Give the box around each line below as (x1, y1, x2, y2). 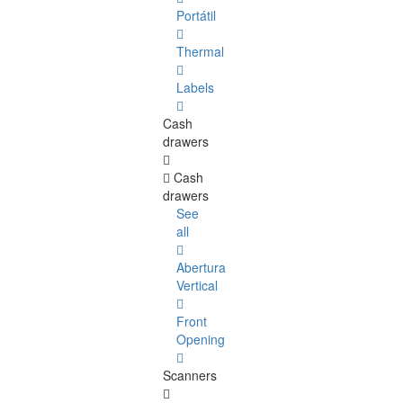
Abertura (176, 258, 226, 277)
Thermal (176, 42, 224, 61)
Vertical (176, 276, 218, 295)
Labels (176, 78, 214, 97)
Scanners (163, 366, 217, 385)
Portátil (176, 6, 216, 25)
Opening (176, 330, 225, 349)
